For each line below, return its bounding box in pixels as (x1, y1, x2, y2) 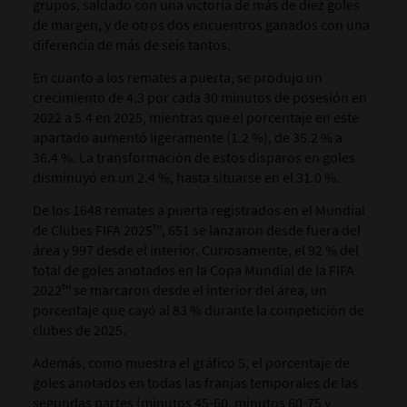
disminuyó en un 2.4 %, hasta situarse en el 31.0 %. (32, 168, 340, 186)
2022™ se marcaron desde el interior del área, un (32, 281, 327, 299)
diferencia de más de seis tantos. (32, 35, 231, 54)
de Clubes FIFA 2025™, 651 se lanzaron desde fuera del (32, 221, 361, 239)
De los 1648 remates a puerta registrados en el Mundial (32, 201, 365, 219)
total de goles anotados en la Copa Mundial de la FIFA (32, 261, 354, 279)
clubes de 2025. (32, 321, 126, 339)
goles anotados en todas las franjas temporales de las (32, 373, 358, 392)
